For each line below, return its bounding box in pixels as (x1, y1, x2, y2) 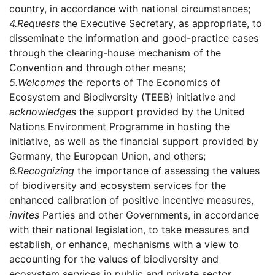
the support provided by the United (76, 106, 245, 118)
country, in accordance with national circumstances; (9, 2, 250, 15)
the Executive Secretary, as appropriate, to (60, 17, 262, 30)
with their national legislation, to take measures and (9, 223, 249, 236)
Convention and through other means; (9, 61, 185, 74)
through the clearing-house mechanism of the (9, 47, 221, 60)
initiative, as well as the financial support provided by (9, 135, 258, 148)
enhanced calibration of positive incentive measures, (9, 194, 254, 207)
